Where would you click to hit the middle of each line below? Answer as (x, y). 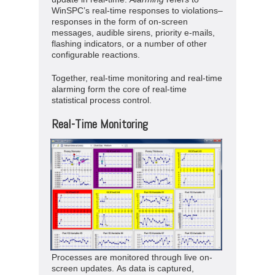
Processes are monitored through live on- (132, 257)
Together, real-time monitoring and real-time (137, 78)
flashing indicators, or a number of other (129, 43)
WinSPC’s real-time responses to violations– (137, 10)
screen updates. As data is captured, (123, 268)
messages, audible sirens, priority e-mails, (133, 32)
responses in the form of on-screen (120, 21)
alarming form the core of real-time (119, 89)
